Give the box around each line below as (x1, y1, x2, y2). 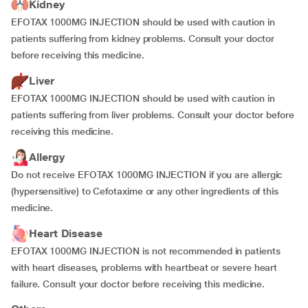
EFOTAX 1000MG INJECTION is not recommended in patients (11, 245, 280, 256)
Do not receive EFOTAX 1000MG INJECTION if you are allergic (11, 169, 283, 180)
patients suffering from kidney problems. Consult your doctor (11, 33, 275, 44)
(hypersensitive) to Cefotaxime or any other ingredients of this (11, 186, 278, 197)
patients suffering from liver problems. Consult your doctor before (11, 109, 294, 120)
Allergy (29, 151, 65, 164)
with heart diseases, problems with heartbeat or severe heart (11, 262, 278, 273)
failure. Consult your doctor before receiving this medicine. (11, 278, 265, 289)
